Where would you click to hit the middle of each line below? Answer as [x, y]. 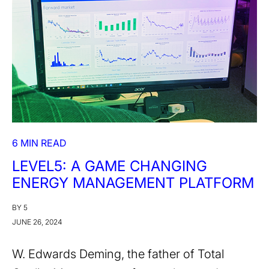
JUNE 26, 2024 [37, 222]
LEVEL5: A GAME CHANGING [110, 166]
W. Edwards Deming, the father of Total [118, 254]
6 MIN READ [39, 143]
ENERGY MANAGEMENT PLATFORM [133, 183]
